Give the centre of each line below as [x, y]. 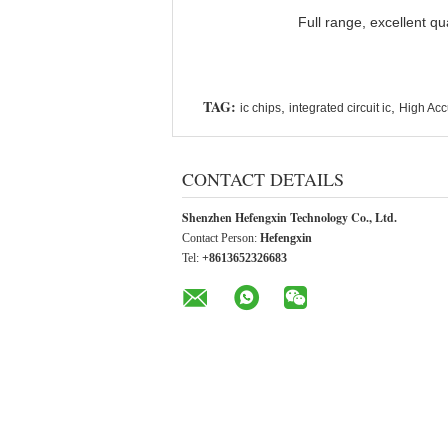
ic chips [260, 108]
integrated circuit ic [340, 108]
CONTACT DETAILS [263, 179]
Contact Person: [221, 238]
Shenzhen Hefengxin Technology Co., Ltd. [289, 217]
